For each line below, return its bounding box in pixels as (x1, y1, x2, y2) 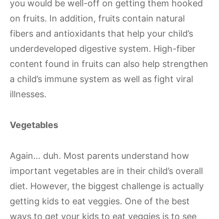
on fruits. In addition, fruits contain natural (10, 13, 185, 23)
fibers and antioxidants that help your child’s (10, 28, 193, 39)
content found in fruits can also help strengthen (10, 59, 208, 69)
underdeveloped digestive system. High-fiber (10, 44, 196, 54)
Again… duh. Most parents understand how (10, 151, 189, 161)
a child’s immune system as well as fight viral (10, 74, 193, 84)
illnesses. (10, 89, 46, 99)
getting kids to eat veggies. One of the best (10, 196, 190, 206)
